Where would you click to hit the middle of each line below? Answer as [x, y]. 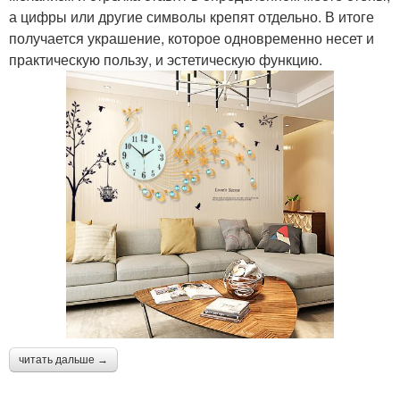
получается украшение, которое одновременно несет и [192, 38]
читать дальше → [63, 360]
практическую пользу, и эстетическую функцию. [166, 60]
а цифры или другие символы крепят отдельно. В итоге [192, 17]
